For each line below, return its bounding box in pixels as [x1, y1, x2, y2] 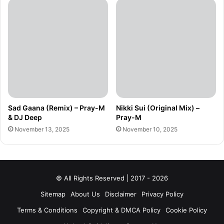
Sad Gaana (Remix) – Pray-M [8, 103, 105, 112]
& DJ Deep [8, 113, 42, 122]
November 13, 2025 [14, 125, 69, 133]
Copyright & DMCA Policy [82, 206, 160, 214]
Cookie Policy [165, 206, 207, 214]
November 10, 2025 [122, 125, 177, 133]
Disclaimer [105, 190, 136, 198]
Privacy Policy [141, 190, 183, 198]
